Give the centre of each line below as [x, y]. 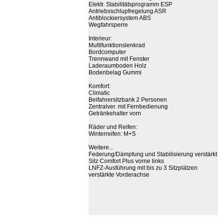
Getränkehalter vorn [115, 113]
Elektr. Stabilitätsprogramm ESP [130, 4]
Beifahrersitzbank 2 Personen [128, 100]
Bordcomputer [107, 52]
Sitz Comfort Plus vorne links [126, 161]
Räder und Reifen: [113, 127]
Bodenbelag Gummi [115, 73]
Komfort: [100, 86]
